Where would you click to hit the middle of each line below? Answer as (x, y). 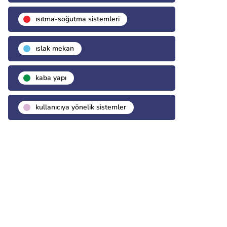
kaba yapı (51, 78)
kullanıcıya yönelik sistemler (81, 107)
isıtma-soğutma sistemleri (78, 19)
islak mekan (55, 49)
